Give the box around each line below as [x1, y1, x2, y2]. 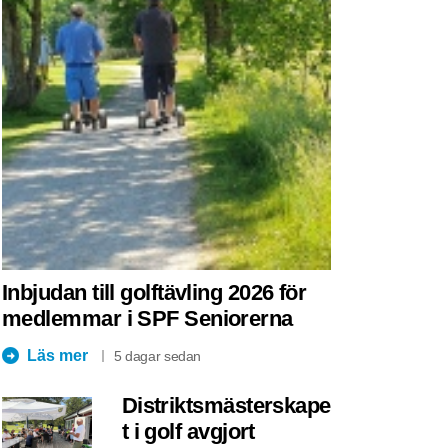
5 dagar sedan [113, 347, 202, 364]
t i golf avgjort [121, 418, 255, 444]
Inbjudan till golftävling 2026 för [2, 279, 307, 305]
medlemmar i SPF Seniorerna [2, 305, 293, 331]
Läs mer [27, 346, 88, 364]
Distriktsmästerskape [121, 392, 331, 418]
